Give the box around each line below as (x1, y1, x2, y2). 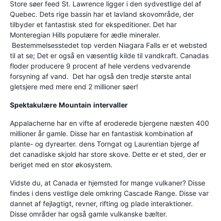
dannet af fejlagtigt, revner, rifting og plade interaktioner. (10, 199, 193, 208)
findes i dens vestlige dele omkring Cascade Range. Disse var (10, 189, 209, 197)
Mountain (59, 101, 91, 109)
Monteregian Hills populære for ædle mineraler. (10, 31, 160, 39)
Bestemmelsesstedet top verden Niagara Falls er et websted (10, 41, 207, 49)
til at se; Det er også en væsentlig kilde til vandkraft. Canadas (10, 51, 209, 60)
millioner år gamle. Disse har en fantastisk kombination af (10, 129, 193, 138)
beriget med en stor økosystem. (10, 160, 112, 169)
